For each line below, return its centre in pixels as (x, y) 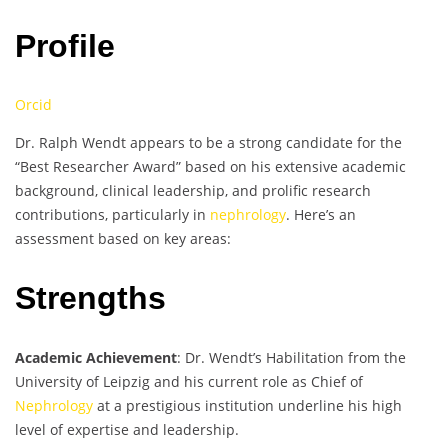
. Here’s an (321, 215)
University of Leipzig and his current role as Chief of (189, 381)
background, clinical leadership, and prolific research (193, 191)
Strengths (90, 297)
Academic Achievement (96, 357)
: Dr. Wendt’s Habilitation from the (291, 357)
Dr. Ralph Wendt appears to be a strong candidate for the (208, 143)
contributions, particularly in (112, 215)
